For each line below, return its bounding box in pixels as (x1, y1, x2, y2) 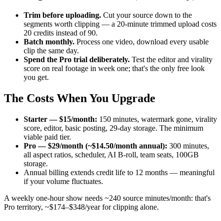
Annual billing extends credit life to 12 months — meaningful (24, 168, 215, 177)
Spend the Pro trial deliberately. (24, 55, 130, 64)
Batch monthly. (24, 37, 74, 46)
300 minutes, (167, 142, 209, 150)
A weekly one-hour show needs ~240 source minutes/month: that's (4, 194, 211, 203)
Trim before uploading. (24, 11, 101, 20)
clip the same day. (24, 46, 79, 55)
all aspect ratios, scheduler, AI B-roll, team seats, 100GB (24, 150, 199, 159)
